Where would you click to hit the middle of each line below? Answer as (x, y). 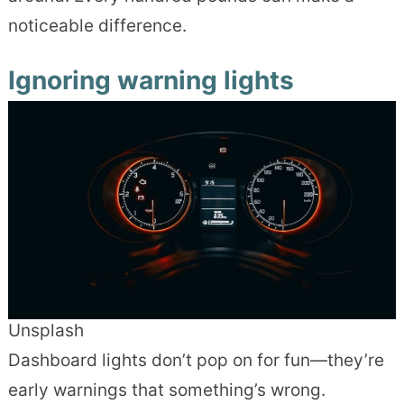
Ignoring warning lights (151, 81)
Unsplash (46, 331)
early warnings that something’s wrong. (166, 390)
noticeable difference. (97, 26)
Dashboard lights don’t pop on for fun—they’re (196, 361)
